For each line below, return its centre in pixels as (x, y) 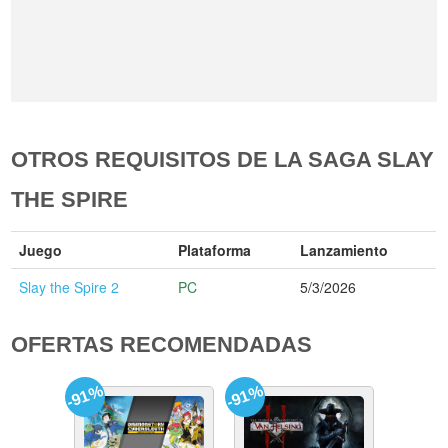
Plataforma (215, 250)
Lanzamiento (344, 250)
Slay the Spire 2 (69, 287)
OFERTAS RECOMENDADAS (162, 345)
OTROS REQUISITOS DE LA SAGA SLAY (223, 160)
